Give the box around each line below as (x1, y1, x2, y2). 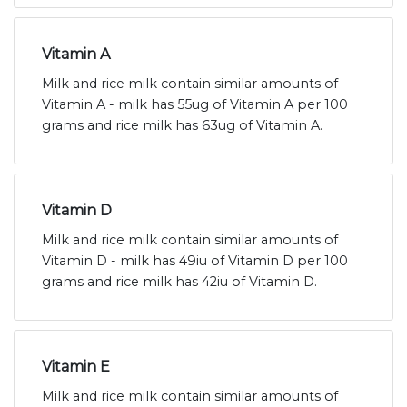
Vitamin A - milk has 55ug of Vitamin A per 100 (42, 96, 348, 114)
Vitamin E (42, 358, 110, 376)
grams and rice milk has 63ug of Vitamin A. (42, 117, 323, 134)
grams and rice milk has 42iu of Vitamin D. (42, 273, 317, 291)
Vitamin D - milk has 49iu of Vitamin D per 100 (42, 253, 348, 270)
